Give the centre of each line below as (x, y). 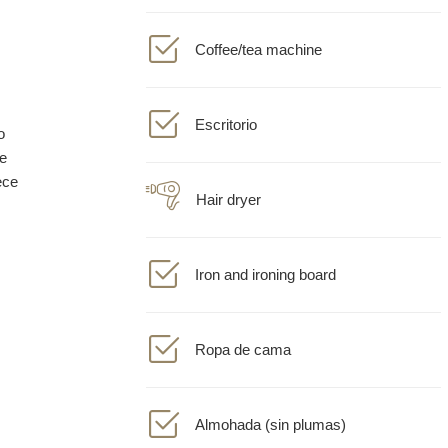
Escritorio (226, 110)
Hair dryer (228, 185)
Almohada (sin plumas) (270, 410)
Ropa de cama (243, 335)
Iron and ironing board (265, 260)
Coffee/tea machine (258, 35)
